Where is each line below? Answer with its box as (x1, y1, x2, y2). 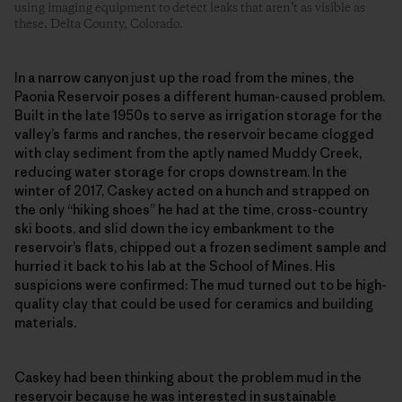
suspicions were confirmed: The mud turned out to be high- (14, 276, 387, 293)
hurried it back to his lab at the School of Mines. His (14, 258, 336, 275)
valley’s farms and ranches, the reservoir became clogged (14, 126, 374, 143)
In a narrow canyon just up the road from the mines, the (14, 69, 354, 86)
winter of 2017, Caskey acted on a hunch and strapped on (14, 182, 369, 199)
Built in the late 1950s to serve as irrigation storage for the (14, 107, 382, 124)
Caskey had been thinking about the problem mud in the (14, 369, 362, 386)
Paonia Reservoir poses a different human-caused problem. (14, 88, 385, 105)
